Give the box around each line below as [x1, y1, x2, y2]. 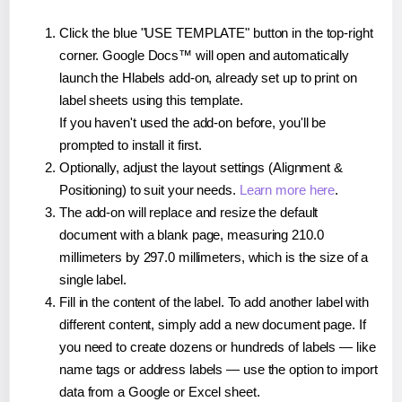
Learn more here [239, 181, 336, 197]
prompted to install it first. [59, 136, 203, 153]
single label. [59, 271, 127, 287]
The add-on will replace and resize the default [59, 204, 319, 220]
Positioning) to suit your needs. [59, 181, 240, 197]
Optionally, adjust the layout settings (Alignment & [59, 159, 343, 175]
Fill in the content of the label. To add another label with [59, 293, 370, 310]
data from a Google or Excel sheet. [59, 383, 260, 399]
